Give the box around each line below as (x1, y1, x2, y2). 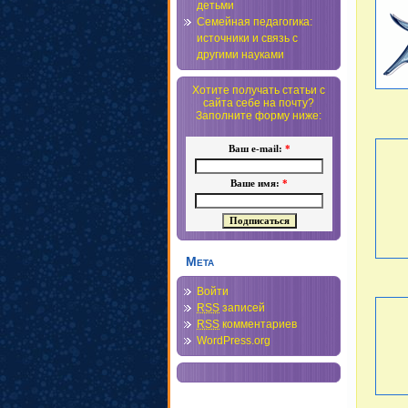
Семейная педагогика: (197, 15, 312, 28)
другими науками (197, 48, 284, 61)
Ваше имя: (230, 178, 282, 189)
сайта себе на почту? (203, 97, 314, 109)
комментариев (219, 318, 297, 331)
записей (219, 301, 265, 314)
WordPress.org (197, 334, 270, 347)
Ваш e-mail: (228, 144, 285, 154)
